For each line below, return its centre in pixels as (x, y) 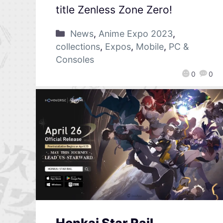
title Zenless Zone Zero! (114, 9)
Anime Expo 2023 (135, 33)
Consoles (75, 59)
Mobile (150, 46)
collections (78, 46)
